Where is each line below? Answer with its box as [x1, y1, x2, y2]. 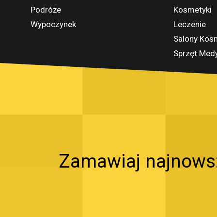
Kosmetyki [173, 5, 212, 15]
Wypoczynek [31, 19, 76, 29]
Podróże [31, 5, 61, 15]
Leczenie [173, 19, 206, 29]
